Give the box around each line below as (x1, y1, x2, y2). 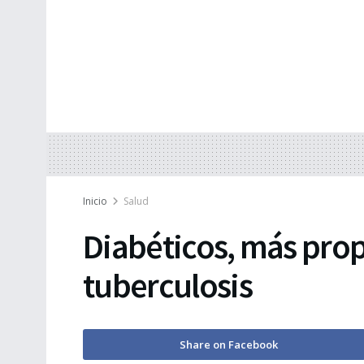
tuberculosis (83, 264, 252, 307)
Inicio (83, 194, 107, 209)
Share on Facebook (179, 337, 278, 353)
